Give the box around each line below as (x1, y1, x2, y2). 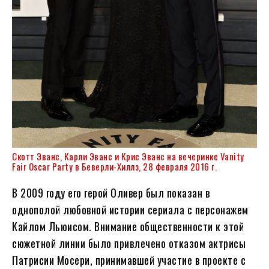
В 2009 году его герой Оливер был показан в (12, 185, 210, 201)
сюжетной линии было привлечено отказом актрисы (12, 235, 246, 252)
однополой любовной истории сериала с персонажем (12, 202, 249, 218)
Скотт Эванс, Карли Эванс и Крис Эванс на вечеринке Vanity (12, 150, 244, 163)
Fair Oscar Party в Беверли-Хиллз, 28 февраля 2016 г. (12, 160, 217, 174)
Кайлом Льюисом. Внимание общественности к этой (12, 219, 244, 235)
